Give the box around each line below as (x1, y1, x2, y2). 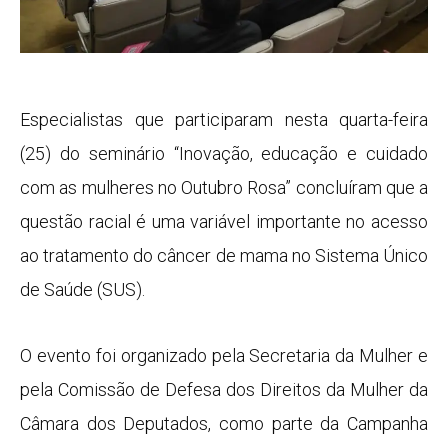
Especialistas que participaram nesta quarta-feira (20, 109, 428, 131)
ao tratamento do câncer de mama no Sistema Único (20, 245, 428, 267)
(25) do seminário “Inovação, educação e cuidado (20, 143, 428, 165)
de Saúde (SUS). (20, 279, 145, 301)
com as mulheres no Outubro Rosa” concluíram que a (20, 177, 428, 199)
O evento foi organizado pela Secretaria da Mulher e (20, 344, 428, 366)
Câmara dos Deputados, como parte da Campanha (20, 412, 428, 434)
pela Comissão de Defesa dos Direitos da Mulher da (20, 378, 428, 400)
